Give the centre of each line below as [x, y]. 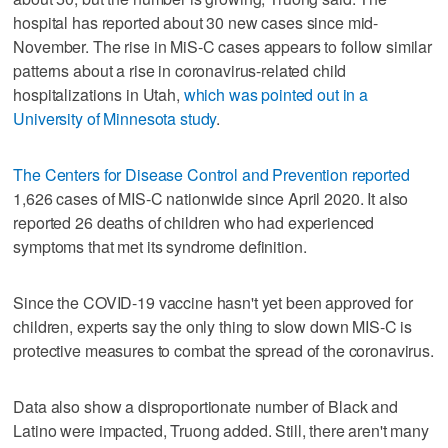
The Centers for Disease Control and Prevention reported [211, 174]
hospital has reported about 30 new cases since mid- [196, 22]
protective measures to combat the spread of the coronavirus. [223, 350]
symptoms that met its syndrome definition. [160, 246]
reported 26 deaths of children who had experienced [194, 222]
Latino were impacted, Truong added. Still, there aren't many [221, 430]
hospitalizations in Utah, [98, 94]
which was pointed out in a [276, 94]
